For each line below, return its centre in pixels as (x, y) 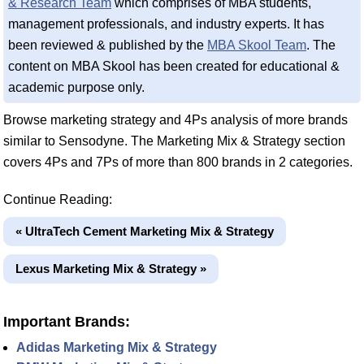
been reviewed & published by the (108, 45)
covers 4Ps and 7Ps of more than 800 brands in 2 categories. (178, 162)
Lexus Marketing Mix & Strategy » (111, 269)
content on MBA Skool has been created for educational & (174, 66)
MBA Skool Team (257, 45)
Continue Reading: (58, 199)
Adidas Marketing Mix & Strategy (117, 347)
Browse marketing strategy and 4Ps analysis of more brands (175, 120)
